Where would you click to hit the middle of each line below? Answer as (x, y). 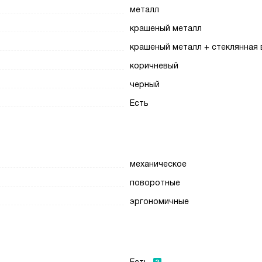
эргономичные (160, 201)
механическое (158, 164)
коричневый (154, 65)
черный (145, 84)
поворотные (155, 182)
